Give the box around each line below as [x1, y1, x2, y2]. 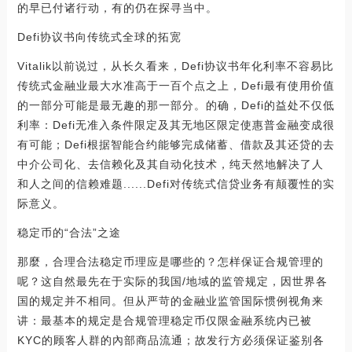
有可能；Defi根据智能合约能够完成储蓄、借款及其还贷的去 [16, 138, 335, 152]
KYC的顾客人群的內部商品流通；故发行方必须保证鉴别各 [16, 334, 324, 347]
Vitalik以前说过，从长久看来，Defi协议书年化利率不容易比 [16, 60, 334, 73]
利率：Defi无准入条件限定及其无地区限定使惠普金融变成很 [16, 119, 335, 132]
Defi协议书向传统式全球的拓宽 [16, 31, 181, 44]
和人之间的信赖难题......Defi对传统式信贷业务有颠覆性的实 [16, 178, 335, 191]
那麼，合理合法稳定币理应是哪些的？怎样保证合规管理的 [16, 255, 324, 269]
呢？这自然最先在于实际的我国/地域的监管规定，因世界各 [16, 275, 328, 288]
